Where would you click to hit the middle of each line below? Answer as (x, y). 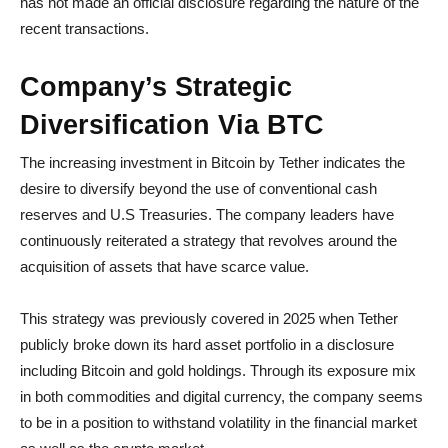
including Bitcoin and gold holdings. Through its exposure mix (218, 370)
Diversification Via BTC (172, 125)
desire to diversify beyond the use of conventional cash (198, 188)
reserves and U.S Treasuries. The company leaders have (207, 214)
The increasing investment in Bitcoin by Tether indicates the (212, 162)
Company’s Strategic (156, 87)
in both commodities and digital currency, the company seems (221, 396)
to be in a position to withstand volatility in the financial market (218, 422)
